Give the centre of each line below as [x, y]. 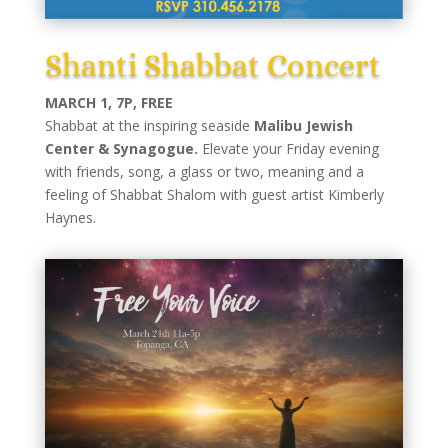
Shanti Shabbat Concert [212, 64]
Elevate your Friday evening [288, 148]
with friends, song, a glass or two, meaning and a [204, 171]
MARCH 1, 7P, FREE [108, 102]
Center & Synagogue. [121, 148]
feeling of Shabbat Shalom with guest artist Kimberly [214, 194]
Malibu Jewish [303, 125]
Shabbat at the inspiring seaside [149, 125]
